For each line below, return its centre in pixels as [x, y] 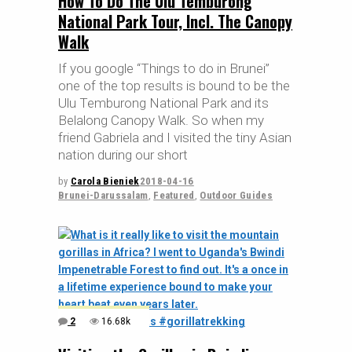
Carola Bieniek [105, 181]
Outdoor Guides [236, 196]
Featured [174, 196]
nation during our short [123, 155]
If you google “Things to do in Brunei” [164, 69]
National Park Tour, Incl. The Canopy [175, 22]
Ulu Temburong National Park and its [163, 103]
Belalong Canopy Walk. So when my [161, 121]
